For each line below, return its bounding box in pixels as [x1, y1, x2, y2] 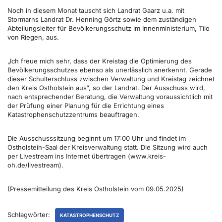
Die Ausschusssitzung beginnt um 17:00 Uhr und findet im [7, 134, 186, 142]
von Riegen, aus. [7, 33, 59, 41]
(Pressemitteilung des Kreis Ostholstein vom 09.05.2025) [7, 185, 184, 193]
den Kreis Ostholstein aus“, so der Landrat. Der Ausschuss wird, [7, 84, 205, 92]
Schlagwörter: [7, 211, 50, 219]
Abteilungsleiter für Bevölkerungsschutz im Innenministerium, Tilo [7, 24, 210, 32]
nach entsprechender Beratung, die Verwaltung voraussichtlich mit [7, 93, 213, 101]
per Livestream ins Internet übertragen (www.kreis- [7, 152, 166, 160]
